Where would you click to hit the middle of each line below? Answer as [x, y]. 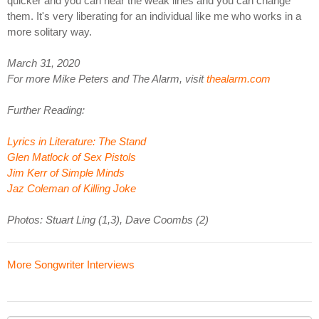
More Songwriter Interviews [71, 265]
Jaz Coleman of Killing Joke [72, 189]
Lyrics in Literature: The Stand [77, 142]
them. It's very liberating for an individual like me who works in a [154, 16]
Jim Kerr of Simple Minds [66, 173]
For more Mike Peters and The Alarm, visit [107, 79]
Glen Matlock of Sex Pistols [72, 157]
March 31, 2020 [43, 63]
